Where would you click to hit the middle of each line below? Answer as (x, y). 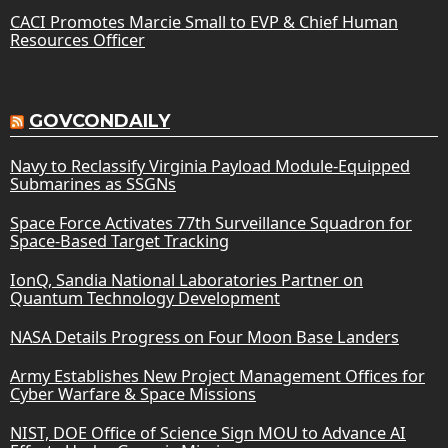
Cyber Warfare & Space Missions (133, 393)
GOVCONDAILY (99, 120)
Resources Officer (77, 39)
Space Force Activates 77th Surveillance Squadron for (211, 222)
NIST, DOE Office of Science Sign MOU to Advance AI (208, 432)
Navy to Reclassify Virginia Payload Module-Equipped (210, 165)
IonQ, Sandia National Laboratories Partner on (186, 279)
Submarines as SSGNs (93, 183)
